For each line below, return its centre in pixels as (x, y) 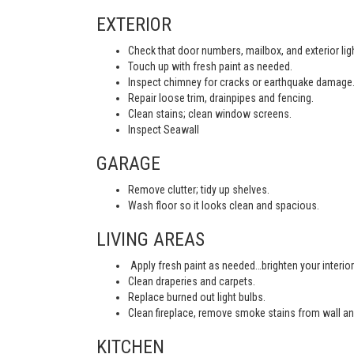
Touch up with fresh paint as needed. (210, 66)
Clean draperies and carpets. (192, 281)
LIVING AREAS (151, 239)
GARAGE (128, 164)
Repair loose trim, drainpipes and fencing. (221, 98)
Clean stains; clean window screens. (210, 114)
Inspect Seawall (164, 130)
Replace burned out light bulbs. (197, 297)
